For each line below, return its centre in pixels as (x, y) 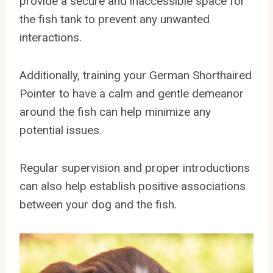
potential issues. (61, 130)
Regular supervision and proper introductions (135, 168)
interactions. (51, 37)
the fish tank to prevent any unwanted (115, 19)
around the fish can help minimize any (115, 112)
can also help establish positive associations (133, 186)
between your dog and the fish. (98, 204)
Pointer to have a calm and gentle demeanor (132, 93)
